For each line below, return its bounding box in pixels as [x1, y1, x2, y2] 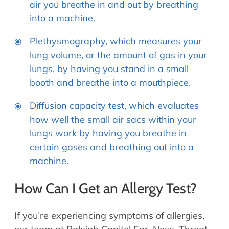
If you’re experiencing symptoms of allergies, [14, 209, 204, 221]
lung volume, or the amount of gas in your [30, 49, 207, 61]
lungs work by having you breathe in [30, 127, 187, 140]
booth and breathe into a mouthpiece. [30, 77, 191, 89]
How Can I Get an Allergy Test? [14, 179, 197, 197]
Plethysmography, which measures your [30, 35, 202, 48]
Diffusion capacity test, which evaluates [30, 100, 199, 112]
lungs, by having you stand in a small [30, 63, 189, 75]
